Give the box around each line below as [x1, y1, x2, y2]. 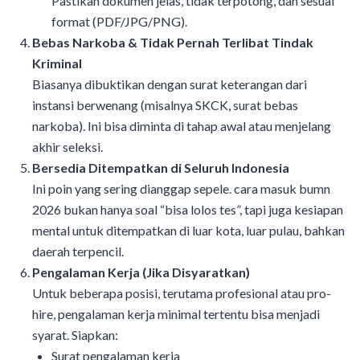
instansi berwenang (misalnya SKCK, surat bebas [32, 96, 298, 112]
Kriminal [32, 55, 82, 71]
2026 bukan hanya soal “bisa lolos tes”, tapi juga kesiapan [32, 201, 343, 217]
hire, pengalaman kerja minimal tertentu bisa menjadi [32, 305, 320, 321]
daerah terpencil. [32, 243, 124, 259]
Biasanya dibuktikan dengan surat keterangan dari [32, 76, 307, 92]
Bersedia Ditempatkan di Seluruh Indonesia [32, 159, 289, 175]
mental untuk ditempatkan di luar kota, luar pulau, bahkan [32, 222, 345, 238]
